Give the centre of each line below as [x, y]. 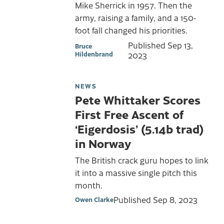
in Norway [104, 143]
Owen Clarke [94, 199]
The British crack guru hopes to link [142, 160]
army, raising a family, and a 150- [135, 18]
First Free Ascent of [129, 114]
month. [89, 185]
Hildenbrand [94, 53]
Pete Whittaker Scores [138, 99]
